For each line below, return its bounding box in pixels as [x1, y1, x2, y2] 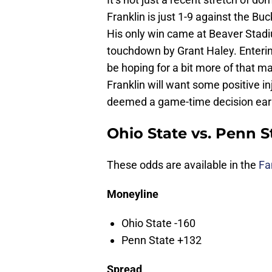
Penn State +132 [121, 234, 202, 247]
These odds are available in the [107, 158, 259, 172]
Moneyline [107, 188, 158, 201]
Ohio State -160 [121, 217, 195, 230]
